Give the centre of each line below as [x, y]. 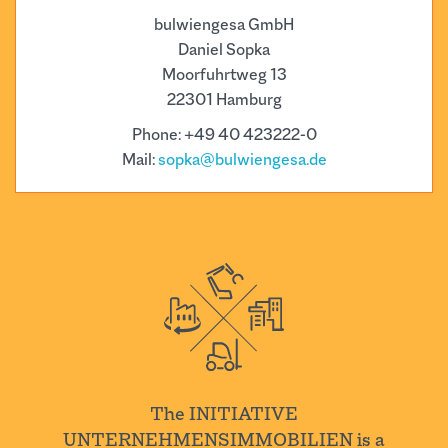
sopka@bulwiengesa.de [242, 160]
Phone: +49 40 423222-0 [224, 135]
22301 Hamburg [224, 100]
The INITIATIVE [224, 414]
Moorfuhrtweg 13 [224, 75]
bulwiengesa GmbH [224, 25]
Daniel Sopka [224, 50]
